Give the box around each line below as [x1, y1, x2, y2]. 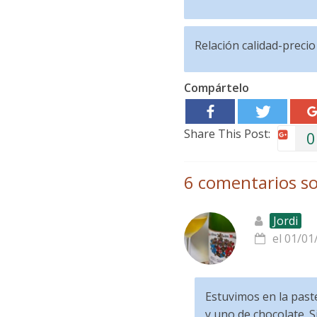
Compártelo [183, 80, 249, 96]
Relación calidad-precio [194, 38, 316, 53]
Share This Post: [183, 126, 270, 142]
